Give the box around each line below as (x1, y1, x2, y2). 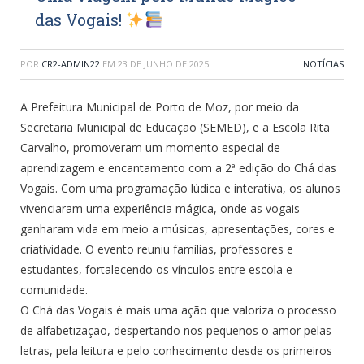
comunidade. (20, 281, 88, 297)
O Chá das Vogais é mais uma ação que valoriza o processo (20, 301, 336, 318)
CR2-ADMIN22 (41, 57, 100, 70)
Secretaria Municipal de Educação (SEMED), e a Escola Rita (20, 119, 330, 135)
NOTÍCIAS (303, 57, 344, 70)
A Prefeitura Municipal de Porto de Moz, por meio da (20, 98, 299, 115)
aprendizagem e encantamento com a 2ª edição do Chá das (20, 159, 336, 175)
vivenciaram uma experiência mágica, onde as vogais (20, 200, 300, 216)
